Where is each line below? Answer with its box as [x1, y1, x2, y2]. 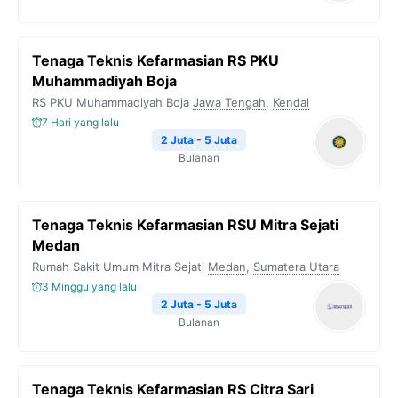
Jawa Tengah [193, 95, 266, 109]
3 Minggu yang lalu [42, 280, 137, 293]
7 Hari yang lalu [42, 115, 119, 129]
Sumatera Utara [253, 259, 339, 274]
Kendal [273, 95, 309, 109]
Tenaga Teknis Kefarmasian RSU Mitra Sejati [32, 216, 338, 234]
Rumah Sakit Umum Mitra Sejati [32, 259, 204, 274]
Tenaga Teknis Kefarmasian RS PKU [32, 52, 279, 69]
